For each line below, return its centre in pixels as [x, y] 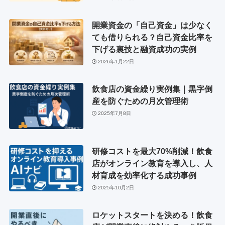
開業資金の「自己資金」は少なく [152, 25]
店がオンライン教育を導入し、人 [152, 163]
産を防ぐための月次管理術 [140, 101]
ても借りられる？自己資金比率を [152, 37]
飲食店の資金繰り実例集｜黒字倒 [152, 89]
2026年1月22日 [116, 61]
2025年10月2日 [116, 187]
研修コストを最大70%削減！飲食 [152, 151]
